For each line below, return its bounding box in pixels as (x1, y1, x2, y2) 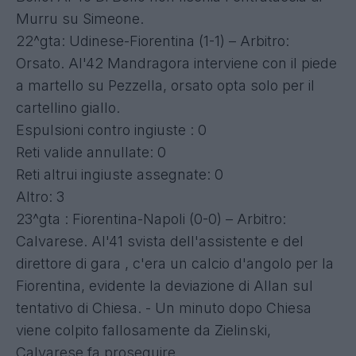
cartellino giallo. (16, 99, 120, 116)
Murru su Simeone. (16, 10, 144, 27)
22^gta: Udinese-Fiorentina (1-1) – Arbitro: (16, 32, 289, 49)
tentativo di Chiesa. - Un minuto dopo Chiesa (16, 299, 311, 316)
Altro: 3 (16, 188, 64, 205)
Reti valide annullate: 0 (16, 143, 166, 161)
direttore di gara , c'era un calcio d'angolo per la (16, 254, 334, 272)
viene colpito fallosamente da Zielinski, (16, 321, 271, 339)
